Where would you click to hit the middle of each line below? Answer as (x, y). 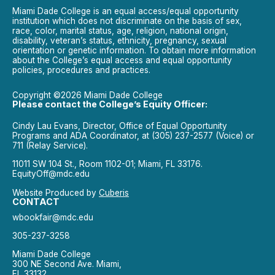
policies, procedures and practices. (81, 70)
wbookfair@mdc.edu (53, 217)
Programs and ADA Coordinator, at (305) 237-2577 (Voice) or (133, 135)
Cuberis (114, 192)
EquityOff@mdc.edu (51, 174)
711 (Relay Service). (50, 145)
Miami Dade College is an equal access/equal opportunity (126, 11)
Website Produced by (56, 192)
